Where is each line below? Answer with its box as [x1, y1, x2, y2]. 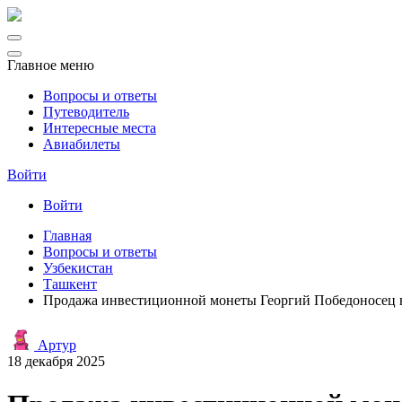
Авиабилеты [43, 136, 120, 152]
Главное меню [7, 57, 94, 73]
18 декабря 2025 [7, 354, 105, 369]
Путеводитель [43, 104, 129, 119]
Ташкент [43, 276, 97, 292]
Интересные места [43, 120, 156, 135]
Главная [43, 228, 92, 243]
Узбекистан [43, 260, 113, 275]
